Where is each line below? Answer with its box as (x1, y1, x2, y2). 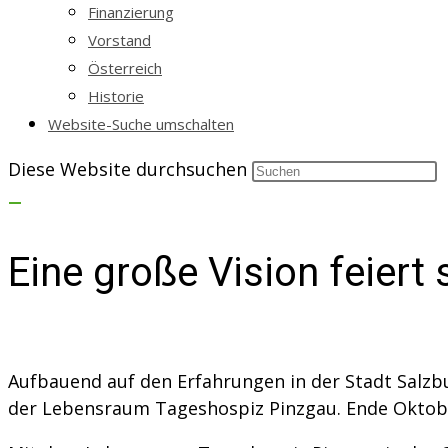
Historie (88, 86, 144, 106)
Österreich (88, 58, 162, 78)
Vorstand (88, 30, 151, 50)
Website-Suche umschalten (48, 114, 234, 134)
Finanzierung (88, 2, 174, 22)
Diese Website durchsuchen (8, 157, 252, 181)
